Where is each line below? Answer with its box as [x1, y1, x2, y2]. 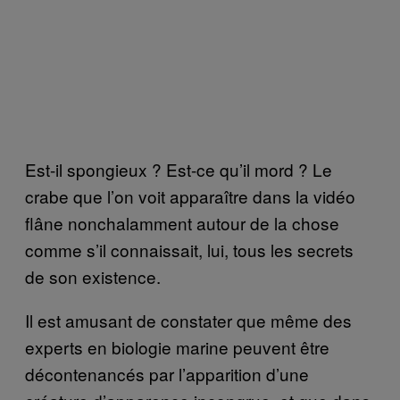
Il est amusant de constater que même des [25, 307, 352, 332]
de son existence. [25, 263, 161, 288]
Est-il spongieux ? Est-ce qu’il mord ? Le [25, 156, 332, 181]
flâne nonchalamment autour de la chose [25, 210, 339, 235]
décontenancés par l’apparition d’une [25, 361, 309, 386]
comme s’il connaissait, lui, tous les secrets [25, 237, 354, 262]
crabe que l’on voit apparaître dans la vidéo [25, 183, 355, 208]
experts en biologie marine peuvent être [25, 334, 329, 359]
